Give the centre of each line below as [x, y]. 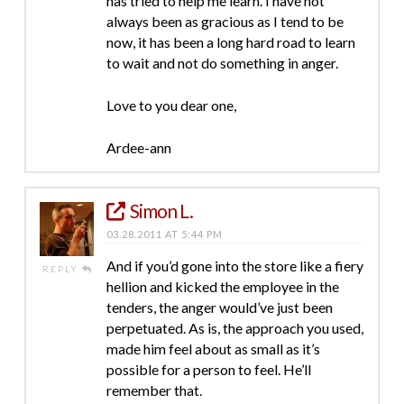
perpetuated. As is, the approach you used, [234, 327]
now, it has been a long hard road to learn [230, 41]
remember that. [154, 390]
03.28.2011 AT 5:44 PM [164, 234]
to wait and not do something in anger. [222, 62]
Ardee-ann [138, 147]
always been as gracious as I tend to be [225, 21]
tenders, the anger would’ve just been [219, 307]
